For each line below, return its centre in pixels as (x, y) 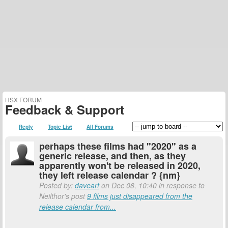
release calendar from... (78, 207)
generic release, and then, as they (112, 156)
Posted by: (57, 185)
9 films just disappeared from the (140, 196)
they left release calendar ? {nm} (110, 175)
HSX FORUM (23, 99)
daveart (87, 185)
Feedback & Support (65, 109)
